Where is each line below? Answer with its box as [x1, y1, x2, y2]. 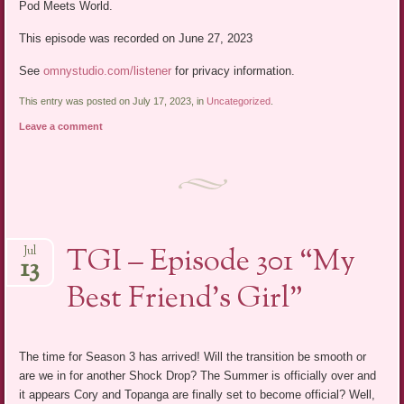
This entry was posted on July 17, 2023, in [19, 96, 207, 107]
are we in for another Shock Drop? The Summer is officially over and [19, 368, 377, 382]
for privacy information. [171, 64, 296, 78]
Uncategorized [207, 96, 271, 107]
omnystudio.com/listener [43, 64, 172, 78]
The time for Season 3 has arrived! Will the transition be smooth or [19, 349, 367, 363]
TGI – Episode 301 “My [67, 240, 356, 284]
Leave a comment [19, 121, 104, 133]
